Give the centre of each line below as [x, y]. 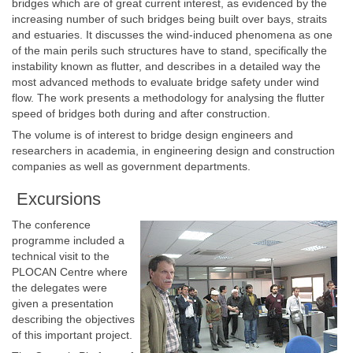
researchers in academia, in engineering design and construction [173, 150]
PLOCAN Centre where [70, 272]
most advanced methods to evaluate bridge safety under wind [165, 82]
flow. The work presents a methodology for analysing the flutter [168, 98]
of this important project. [72, 335]
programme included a [68, 240]
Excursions [56, 199]
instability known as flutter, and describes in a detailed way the [166, 66]
